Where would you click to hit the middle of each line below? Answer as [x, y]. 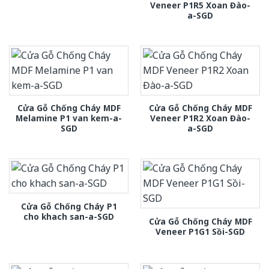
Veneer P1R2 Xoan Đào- [200, 118]
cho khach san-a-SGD [69, 216]
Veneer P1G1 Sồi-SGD [200, 231]
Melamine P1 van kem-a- [69, 118]
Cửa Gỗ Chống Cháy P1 [69, 206]
